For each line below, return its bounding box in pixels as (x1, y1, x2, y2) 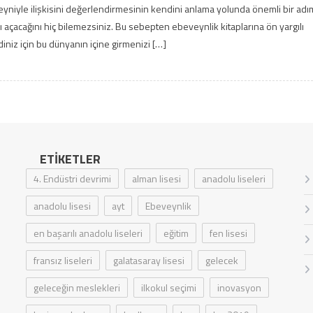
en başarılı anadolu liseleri (34, 225, 143, 240)
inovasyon (217, 279, 262, 295)
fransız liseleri (34, 252, 93, 268)
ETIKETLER (40, 149, 101, 168)
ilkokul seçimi (141, 279, 197, 295)
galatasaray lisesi (113, 252, 185, 268)
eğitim (163, 225, 189, 240)
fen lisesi (210, 225, 248, 240)
